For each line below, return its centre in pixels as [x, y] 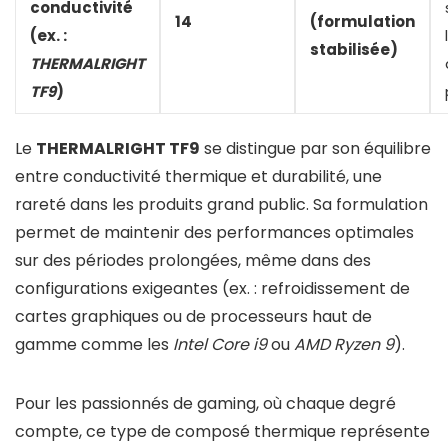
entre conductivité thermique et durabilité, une [198, 177]
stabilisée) [354, 50]
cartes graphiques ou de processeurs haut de [193, 317]
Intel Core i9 [220, 345]
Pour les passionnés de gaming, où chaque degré [205, 404]
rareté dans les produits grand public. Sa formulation [221, 205]
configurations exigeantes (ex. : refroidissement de [212, 289]
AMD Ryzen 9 [344, 345]
